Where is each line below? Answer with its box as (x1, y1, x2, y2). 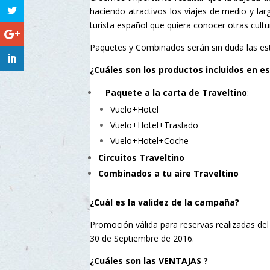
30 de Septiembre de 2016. (90, 233, 194, 245)
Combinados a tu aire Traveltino (98, 168, 239, 180)
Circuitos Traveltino (98, 152, 184, 164)
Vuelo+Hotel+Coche (110, 135, 189, 147)
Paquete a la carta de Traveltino (105, 87, 247, 99)
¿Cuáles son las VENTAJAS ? (90, 255, 208, 267)
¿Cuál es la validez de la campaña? (90, 196, 239, 209)
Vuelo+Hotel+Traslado (110, 119, 198, 131)
